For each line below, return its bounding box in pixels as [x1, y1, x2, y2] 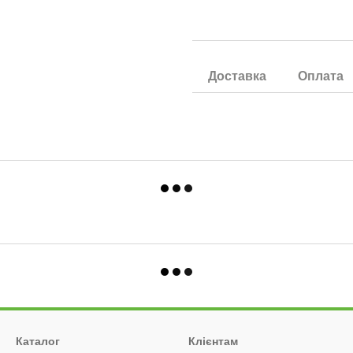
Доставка [208, 69, 266, 83]
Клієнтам [188, 335, 238, 347]
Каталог [16, 335, 60, 347]
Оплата [298, 69, 344, 83]
